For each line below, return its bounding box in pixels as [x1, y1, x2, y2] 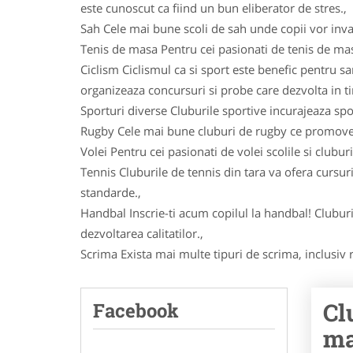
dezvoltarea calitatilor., [80, 225, 203, 241]
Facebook [93, 298, 179, 323]
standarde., [80, 184, 141, 200]
